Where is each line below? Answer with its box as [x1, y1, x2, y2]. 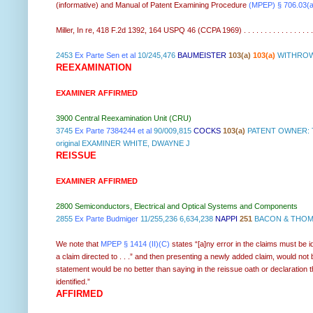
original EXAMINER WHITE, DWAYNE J [56, 139, 190, 148]
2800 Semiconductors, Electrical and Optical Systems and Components [56, 202, 298, 211]
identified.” [56, 277, 90, 286]
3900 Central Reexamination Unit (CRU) [56, 114, 191, 123]
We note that [56, 240, 101, 249]
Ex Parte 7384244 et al [75, 126, 152, 136]
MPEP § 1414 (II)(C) [101, 240, 170, 249]
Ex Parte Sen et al [75, 51, 136, 60]
